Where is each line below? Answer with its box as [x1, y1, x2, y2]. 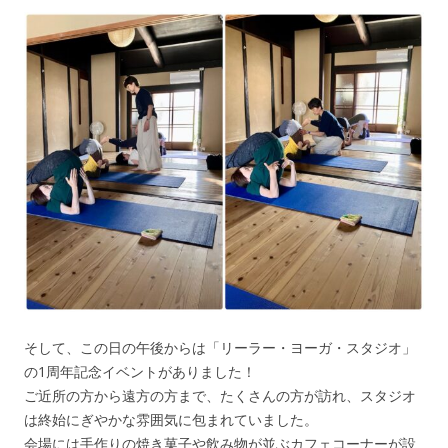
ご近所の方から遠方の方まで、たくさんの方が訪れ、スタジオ [24, 386, 416, 406]
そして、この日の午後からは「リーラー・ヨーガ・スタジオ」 [24, 338, 416, 358]
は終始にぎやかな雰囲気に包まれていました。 [24, 410, 318, 430]
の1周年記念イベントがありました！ [24, 362, 256, 382]
